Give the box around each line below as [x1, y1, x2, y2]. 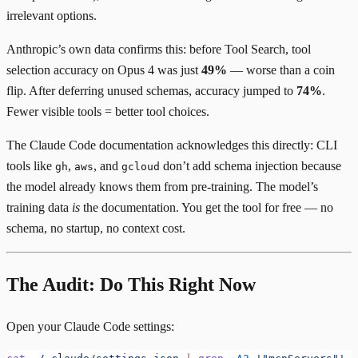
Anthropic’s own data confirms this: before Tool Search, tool [6, 42, 311, 56]
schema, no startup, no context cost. [6, 221, 185, 235]
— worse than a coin [227, 62, 335, 77]
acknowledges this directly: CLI [173, 137, 337, 152]
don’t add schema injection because [160, 158, 341, 173]
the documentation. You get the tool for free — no [80, 200, 333, 214]
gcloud [121, 160, 160, 173]
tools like [6, 158, 55, 173]
